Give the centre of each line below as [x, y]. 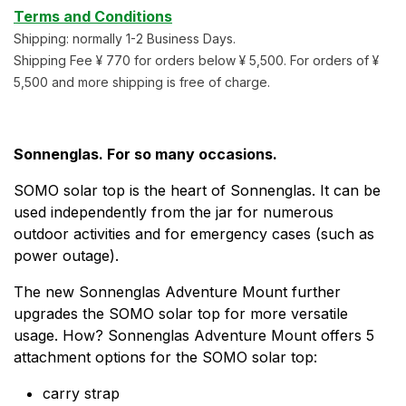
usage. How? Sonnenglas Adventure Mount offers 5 [194, 335]
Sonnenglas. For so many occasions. [145, 154]
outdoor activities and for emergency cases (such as [194, 233]
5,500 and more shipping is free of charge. [142, 82]
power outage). [66, 255]
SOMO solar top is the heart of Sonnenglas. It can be [197, 190]
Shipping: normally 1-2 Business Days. [125, 38]
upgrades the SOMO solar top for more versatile [181, 313]
